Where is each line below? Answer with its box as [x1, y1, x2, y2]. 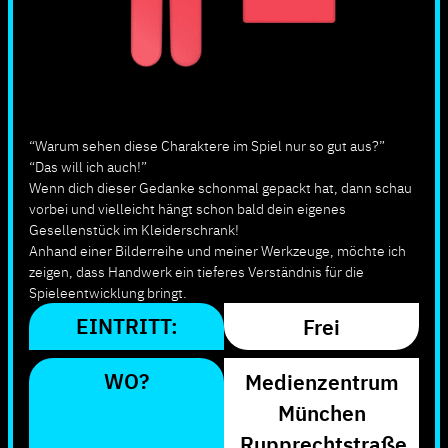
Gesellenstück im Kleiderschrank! [29, 218, 239, 239]
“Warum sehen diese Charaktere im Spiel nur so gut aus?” [29, 134, 385, 155]
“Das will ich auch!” [29, 155, 147, 176]
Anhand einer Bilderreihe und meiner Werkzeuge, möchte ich [29, 239, 406, 260]
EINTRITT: [75, 309, 178, 340]
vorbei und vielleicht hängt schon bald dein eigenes [29, 197, 346, 218]
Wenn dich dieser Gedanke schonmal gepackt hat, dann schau [29, 176, 412, 197]
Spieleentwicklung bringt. [29, 281, 187, 302]
